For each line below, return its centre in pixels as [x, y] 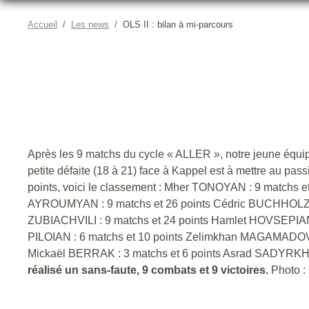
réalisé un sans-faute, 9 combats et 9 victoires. [148, 270]
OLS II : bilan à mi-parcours [178, 24]
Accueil [42, 24]
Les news [90, 24]
